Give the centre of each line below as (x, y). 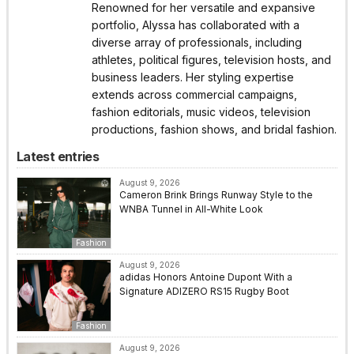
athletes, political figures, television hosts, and (211, 60)
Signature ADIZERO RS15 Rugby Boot (204, 292)
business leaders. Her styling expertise (193, 77)
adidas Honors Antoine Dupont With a (206, 277)
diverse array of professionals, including (197, 43)
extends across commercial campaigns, (194, 95)
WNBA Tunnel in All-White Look (191, 209)
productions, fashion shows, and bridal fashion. (214, 130)
